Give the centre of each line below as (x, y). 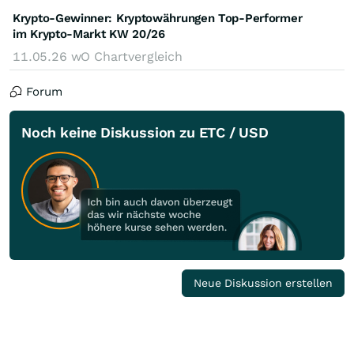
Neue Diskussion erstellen (263, 283)
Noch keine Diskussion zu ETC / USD (145, 132)
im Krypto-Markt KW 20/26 (89, 34)
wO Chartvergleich (126, 56)
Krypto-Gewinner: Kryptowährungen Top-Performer (158, 18)
